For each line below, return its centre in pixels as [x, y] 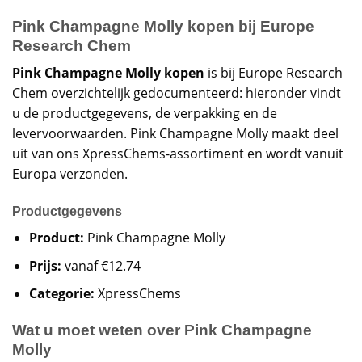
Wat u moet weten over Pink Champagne [162, 330]
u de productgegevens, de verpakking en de [145, 114]
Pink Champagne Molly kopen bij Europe [163, 26]
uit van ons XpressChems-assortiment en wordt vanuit [178, 154]
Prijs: [45, 265]
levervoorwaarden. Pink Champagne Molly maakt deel [175, 134]
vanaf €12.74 [101, 265]
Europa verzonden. [70, 174]
